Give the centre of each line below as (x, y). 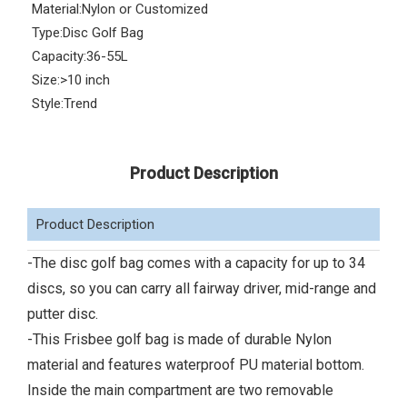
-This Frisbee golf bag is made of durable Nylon (179, 339)
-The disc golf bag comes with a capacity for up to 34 (196, 263)
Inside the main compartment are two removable (180, 390)
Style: (48, 104)
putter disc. (63, 314)
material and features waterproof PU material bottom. (196, 365)
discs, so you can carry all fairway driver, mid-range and (202, 288)
